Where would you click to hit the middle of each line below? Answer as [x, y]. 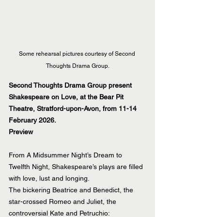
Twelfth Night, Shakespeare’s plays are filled [77, 167]
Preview [21, 132]
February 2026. [32, 120]
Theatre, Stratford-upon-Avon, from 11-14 [74, 109]
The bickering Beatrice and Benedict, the [72, 190]
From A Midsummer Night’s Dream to [66, 155]
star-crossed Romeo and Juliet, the [63, 202]
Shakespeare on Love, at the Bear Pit [67, 97]
